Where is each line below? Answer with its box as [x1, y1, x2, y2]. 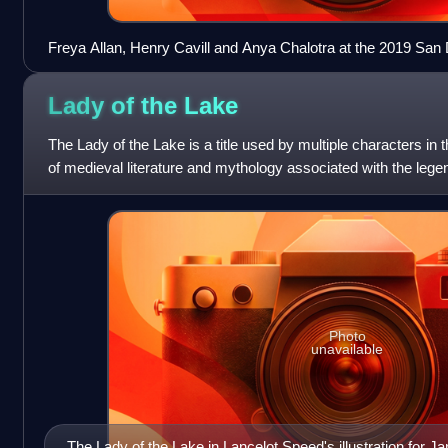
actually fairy [47, 181, 130, 199]
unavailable [311, 340, 384, 357]
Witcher [47, 61, 98, 79]
